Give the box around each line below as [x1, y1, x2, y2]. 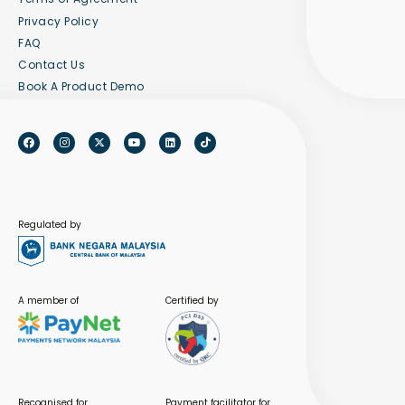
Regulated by [18, 218, 81, 232]
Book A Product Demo [18, 79, 145, 95]
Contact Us [18, 57, 85, 73]
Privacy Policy [18, 14, 99, 30]
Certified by [165, 294, 220, 308]
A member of [18, 294, 79, 308]
